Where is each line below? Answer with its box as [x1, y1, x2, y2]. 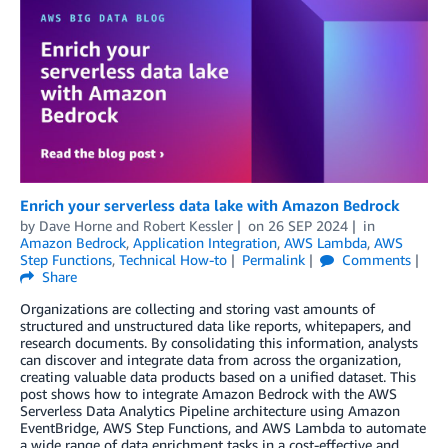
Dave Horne [39, 216, 112, 234]
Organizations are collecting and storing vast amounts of [20, 299, 375, 317]
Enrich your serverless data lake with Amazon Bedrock [20, 195, 400, 214]
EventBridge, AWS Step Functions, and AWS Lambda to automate [20, 418, 426, 436]
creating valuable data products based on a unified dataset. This [20, 367, 416, 385]
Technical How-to [119, 250, 227, 268]
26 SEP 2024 [267, 216, 348, 234]
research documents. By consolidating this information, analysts [20, 333, 418, 351]
